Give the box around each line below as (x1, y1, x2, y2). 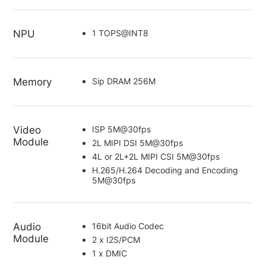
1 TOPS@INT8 (91, 28, 148, 39)
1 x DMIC (91, 248, 127, 259)
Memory (13, 75, 52, 88)
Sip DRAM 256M (91, 75, 156, 86)
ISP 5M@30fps (91, 123, 151, 134)
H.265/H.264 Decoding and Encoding (91, 164, 238, 175)
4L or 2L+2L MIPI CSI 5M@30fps (91, 151, 220, 161)
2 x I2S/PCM (91, 235, 140, 245)
